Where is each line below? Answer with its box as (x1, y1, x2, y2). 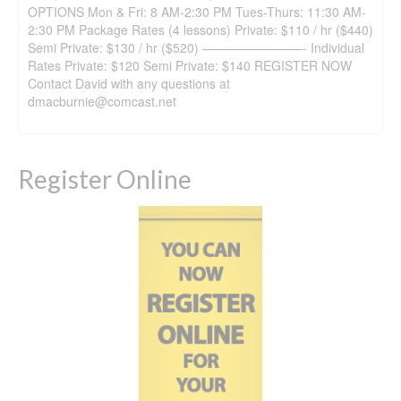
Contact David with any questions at (28, 73, 230, 92)
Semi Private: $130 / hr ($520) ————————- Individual (28, 38, 364, 56)
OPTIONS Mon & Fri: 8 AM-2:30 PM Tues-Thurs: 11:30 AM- (28, 2, 366, 21)
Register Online (18, 163, 192, 194)
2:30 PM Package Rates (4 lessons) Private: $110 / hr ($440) (28, 20, 373, 38)
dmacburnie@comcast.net (28, 91, 183, 110)
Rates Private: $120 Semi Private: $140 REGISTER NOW (28, 55, 352, 74)
